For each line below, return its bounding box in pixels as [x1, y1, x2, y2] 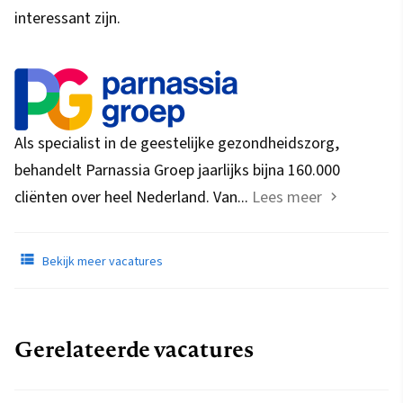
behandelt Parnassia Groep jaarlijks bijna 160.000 [14, 159, 340, 183]
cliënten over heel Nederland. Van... [14, 186, 252, 210]
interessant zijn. [14, 7, 121, 31]
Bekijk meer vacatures [40, 253, 163, 272]
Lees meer [252, 186, 322, 210]
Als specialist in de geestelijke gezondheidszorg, [14, 132, 339, 156]
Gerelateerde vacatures [14, 334, 254, 365]
